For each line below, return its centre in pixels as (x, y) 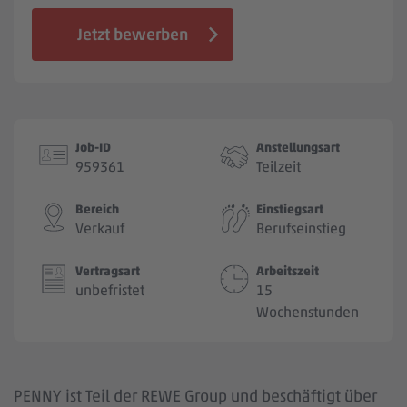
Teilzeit (278, 167)
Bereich (97, 209)
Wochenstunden (308, 313)
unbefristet (110, 291)
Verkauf (100, 229)
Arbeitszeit (288, 271)
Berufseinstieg (301, 229)
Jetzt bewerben (133, 35)
